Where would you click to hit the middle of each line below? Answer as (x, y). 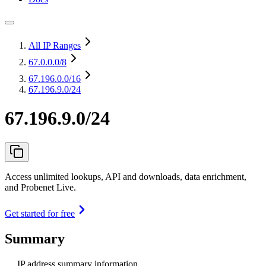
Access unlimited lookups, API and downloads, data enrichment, (126, 176)
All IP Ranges (55, 45)
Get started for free (40, 213)
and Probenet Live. (40, 187)
